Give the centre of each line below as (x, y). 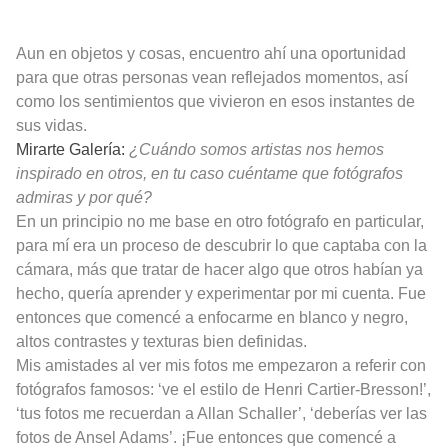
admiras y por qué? (84, 198)
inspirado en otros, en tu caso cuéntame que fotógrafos (209, 174)
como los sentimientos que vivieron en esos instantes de (215, 102)
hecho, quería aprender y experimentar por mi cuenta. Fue (221, 294)
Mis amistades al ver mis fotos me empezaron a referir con (221, 366)
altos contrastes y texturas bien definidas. (161, 342)
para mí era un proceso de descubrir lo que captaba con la (221, 246)
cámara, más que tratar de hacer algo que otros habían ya (219, 270)
